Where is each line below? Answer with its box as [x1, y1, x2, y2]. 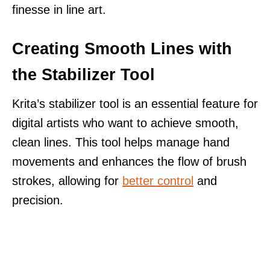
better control [122, 174, 193, 187]
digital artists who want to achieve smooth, [12, 116, 239, 130]
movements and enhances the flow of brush [12, 154, 246, 168]
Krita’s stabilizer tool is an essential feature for [12, 96, 258, 110]
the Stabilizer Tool [12, 65, 155, 84]
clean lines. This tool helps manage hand [12, 135, 230, 149]
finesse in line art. [12, 2, 106, 16]
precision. [12, 193, 63, 207]
